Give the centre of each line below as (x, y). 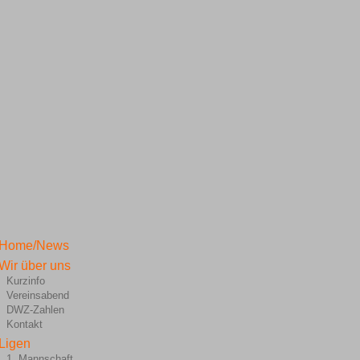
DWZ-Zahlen (35, 310)
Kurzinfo (25, 281)
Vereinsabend (37, 295)
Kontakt (24, 324)
